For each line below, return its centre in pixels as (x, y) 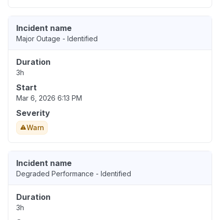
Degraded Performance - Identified (74, 174)
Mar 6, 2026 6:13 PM (49, 98)
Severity (33, 113)
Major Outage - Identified (57, 39)
